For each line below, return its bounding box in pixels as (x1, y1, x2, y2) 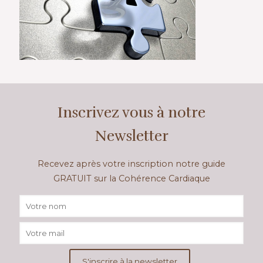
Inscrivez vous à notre (58, 103, 205, 122)
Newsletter (95, 127, 168, 145)
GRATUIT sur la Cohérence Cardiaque (53, 173, 210, 184)
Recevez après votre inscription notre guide (38, 159, 225, 169)
